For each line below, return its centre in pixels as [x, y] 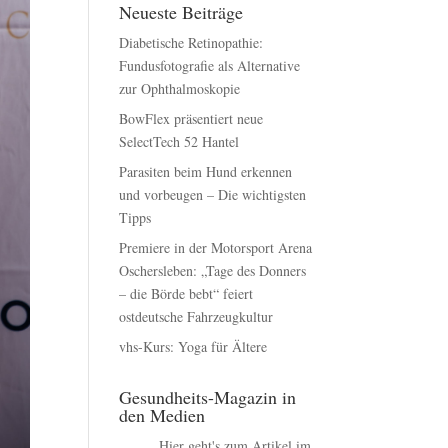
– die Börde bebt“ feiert [186, 293]
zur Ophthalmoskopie [180, 88]
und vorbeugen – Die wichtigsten [213, 194]
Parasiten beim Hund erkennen [206, 171]
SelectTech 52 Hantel [179, 141]
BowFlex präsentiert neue [191, 118]
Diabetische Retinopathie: [191, 42]
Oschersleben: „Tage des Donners [213, 270]
